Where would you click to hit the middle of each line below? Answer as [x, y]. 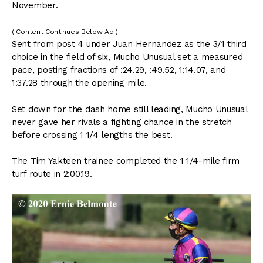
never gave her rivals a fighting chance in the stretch [122, 122]
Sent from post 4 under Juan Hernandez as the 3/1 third [129, 44]
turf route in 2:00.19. [52, 174]
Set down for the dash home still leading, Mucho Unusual [130, 109]
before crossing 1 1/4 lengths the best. [92, 135]
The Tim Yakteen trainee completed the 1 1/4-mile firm [126, 161]
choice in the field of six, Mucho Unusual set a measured [127, 57]
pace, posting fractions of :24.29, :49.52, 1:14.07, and [119, 70]
